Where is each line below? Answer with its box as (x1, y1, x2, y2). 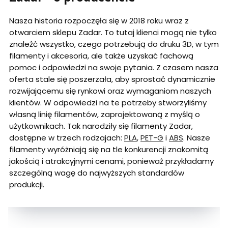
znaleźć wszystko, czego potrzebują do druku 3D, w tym (9, 39, 219, 50)
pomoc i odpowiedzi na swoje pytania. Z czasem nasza (9, 62, 218, 73)
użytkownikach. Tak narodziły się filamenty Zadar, (9, 121, 193, 132)
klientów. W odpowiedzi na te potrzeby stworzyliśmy (9, 97, 207, 108)
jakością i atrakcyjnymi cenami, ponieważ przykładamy (9, 156, 214, 167)
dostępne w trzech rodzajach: (9, 132, 124, 144)
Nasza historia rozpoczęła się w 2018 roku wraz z (9, 15, 189, 26)
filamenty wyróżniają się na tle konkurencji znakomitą (9, 144, 208, 155)
